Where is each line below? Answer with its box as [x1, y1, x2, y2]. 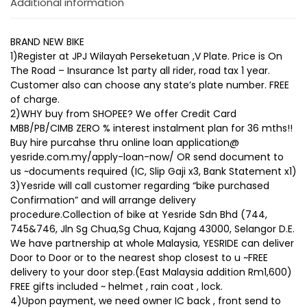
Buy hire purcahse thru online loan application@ [10, 136, 239, 150]
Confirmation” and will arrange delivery [10, 193, 196, 208]
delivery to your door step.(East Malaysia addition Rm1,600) [10, 265, 292, 280]
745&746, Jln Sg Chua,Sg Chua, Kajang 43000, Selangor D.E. [10, 222, 295, 236]
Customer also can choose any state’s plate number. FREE [10, 78, 289, 93]
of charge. [10, 93, 60, 107]
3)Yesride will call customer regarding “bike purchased [10, 179, 269, 193]
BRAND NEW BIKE [10, 35, 84, 49]
